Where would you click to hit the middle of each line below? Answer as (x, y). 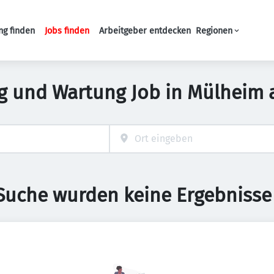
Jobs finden (67, 31)
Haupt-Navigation (141, 36)
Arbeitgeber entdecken (145, 31)
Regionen (214, 31)
